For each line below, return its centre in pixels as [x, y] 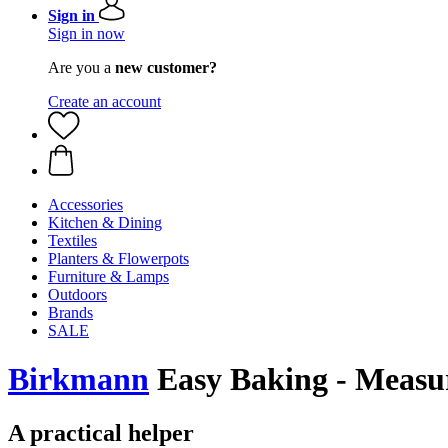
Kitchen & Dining [105, 222]
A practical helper [101, 432]
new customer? [166, 67]
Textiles [72, 240]
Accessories [85, 204]
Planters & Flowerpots [118, 258]
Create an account [104, 101]
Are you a [81, 67]
